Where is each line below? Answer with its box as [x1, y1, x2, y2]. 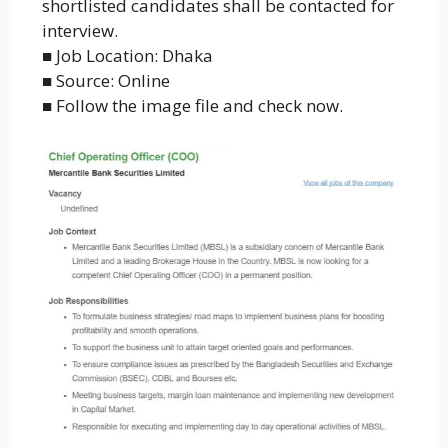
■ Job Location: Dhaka [42, 44, 213, 68]
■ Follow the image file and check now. [42, 94, 343, 118]
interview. [42, 19, 118, 43]
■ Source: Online [42, 69, 170, 93]
